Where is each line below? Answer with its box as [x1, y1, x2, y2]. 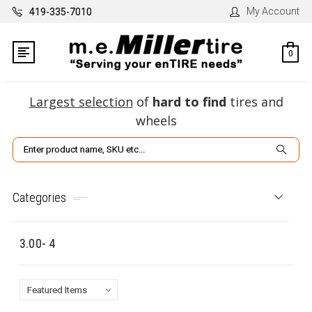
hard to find [152, 93, 226, 111]
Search [13, 139, 45, 151]
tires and [226, 93, 283, 111]
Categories [12, 189, 67, 205]
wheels [135, 112, 177, 130]
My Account [247, 6, 300, 17]
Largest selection [29, 93, 133, 111]
